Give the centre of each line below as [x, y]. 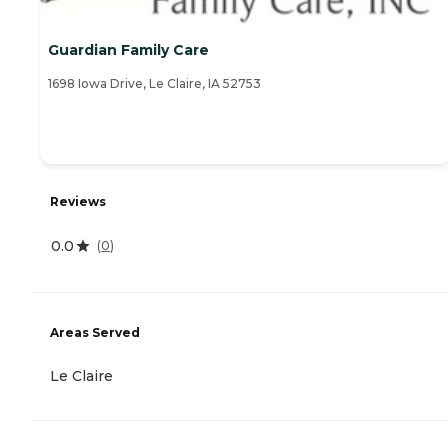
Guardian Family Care [128, 49]
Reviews [78, 201]
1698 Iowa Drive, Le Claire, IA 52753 [154, 83]
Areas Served [95, 332]
